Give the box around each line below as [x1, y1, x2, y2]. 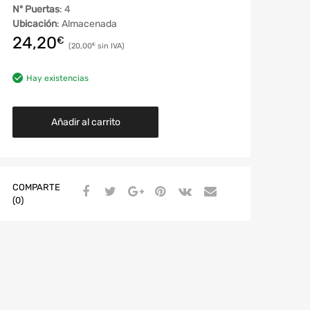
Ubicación [12, 17, 57, 30]
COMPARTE [12, 181, 60, 192]
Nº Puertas [12, 3, 60, 15]
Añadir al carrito [51, 116, 120, 128]
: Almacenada [57, 17, 117, 30]
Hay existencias [26, 73, 89, 83]
